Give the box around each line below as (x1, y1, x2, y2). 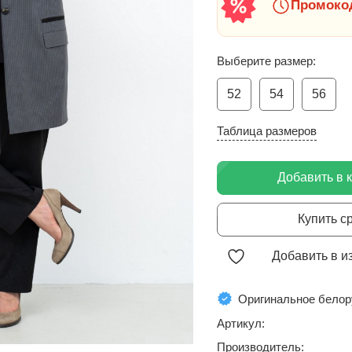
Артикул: (217, 317, 265, 330)
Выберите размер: (217, 54, 316, 68)
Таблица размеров (217, 124, 317, 137)
